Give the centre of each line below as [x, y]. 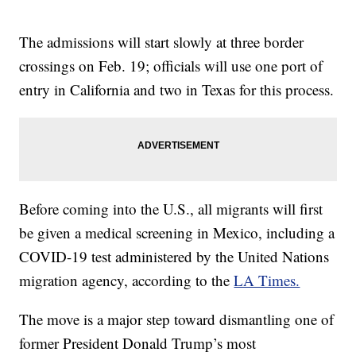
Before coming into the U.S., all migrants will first [171, 208]
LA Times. [267, 280]
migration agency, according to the [127, 280]
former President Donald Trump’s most [138, 342]
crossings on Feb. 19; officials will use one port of [171, 65]
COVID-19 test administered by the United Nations [174, 256]
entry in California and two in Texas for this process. [177, 89]
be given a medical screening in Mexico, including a [177, 232]
